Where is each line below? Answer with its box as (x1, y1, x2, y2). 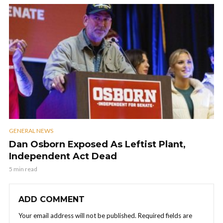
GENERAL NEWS (9, 126, 53, 134)
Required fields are (138, 211, 192, 220)
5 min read (9, 165, 37, 173)
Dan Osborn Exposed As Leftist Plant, (9, 138, 186, 150)
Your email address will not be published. (18, 211, 136, 220)
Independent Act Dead (9, 150, 117, 162)
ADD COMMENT (18, 194, 85, 204)
